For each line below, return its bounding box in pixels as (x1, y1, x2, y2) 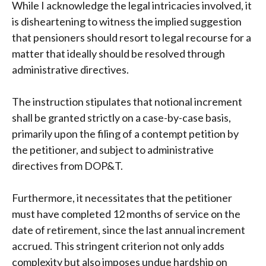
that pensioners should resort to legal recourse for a (12, 30, 251, 44)
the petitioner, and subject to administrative (12, 142, 214, 156)
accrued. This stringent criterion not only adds (12, 239, 224, 252)
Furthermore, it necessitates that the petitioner (12, 191, 232, 204)
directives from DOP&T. (12, 159, 123, 172)
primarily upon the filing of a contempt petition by (12, 126, 239, 140)
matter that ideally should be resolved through (12, 46, 225, 60)
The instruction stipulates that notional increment (12, 94, 242, 108)
